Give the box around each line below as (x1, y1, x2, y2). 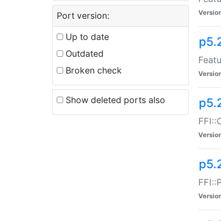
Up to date (63, 31, 109, 42)
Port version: (57, 10, 110, 21)
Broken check (63, 65, 122, 75)
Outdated (63, 48, 104, 59)
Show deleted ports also (63, 94, 165, 105)
